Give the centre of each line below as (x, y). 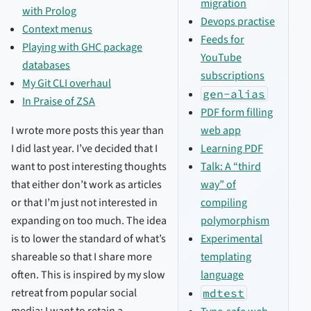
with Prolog (49, 11)
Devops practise (238, 21)
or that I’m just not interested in (84, 203)
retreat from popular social (74, 293)
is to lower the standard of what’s (89, 239)
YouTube (221, 57)
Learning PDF (232, 148)
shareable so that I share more (82, 257)
